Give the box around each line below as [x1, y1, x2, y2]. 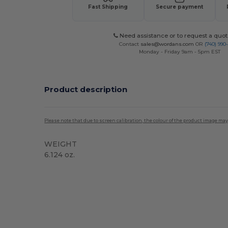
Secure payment [156, 3, 204, 10]
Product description [44, 84, 128, 94]
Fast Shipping [88, 3, 128, 10]
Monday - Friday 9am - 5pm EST [138, 48, 220, 55]
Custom [85, 167, 108, 175]
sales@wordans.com [140, 40, 194, 47]
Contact [119, 40, 141, 47]
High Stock [47, 167, 77, 175]
